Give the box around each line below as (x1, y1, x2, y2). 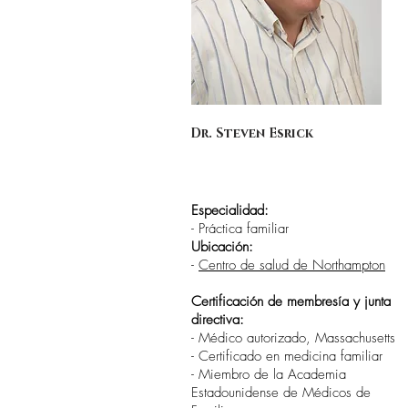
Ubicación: (191, 238, 253, 256)
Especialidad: (191, 201, 269, 219)
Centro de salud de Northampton (199, 256, 385, 274)
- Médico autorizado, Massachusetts (191, 329, 395, 347)
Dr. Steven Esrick (190, 125, 313, 142)
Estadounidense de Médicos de (191, 383, 371, 402)
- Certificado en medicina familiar (191, 347, 382, 365)
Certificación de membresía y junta (191, 292, 391, 311)
